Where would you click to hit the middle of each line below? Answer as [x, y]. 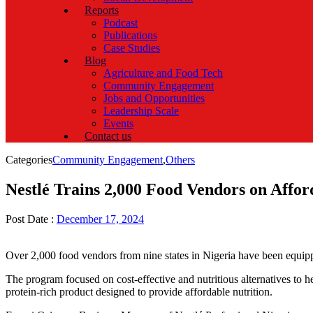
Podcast [121, 23]
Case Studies [132, 48]
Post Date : [31, 219]
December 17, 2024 [100, 219]
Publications [130, 36]
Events [118, 124]
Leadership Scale [141, 111]
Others [180, 160]
